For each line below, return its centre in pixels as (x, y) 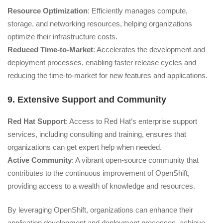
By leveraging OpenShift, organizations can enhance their (100, 210)
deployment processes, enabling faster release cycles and (102, 63)
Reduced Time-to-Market (50, 50)
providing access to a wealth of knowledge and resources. (101, 186)
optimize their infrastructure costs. (62, 37)
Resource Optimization (48, 11)
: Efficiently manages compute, (138, 11)
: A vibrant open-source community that (135, 160)
